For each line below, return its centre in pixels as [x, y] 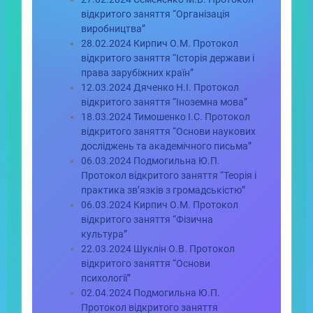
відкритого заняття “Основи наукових [169, 131]
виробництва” [114, 29]
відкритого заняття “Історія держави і [168, 58]
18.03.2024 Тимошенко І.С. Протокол [166, 117]
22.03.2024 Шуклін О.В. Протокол [158, 249]
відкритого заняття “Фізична [147, 219]
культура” [104, 234]
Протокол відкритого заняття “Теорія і [169, 175]
